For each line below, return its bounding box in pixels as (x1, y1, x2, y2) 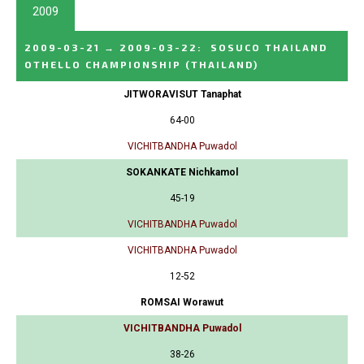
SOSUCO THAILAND (210, 41, 327, 54)
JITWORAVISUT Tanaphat (123, 89, 241, 101)
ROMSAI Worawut (141, 297, 223, 309)
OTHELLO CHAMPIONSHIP (24, 58, 181, 71)
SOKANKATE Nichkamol (126, 167, 238, 179)
